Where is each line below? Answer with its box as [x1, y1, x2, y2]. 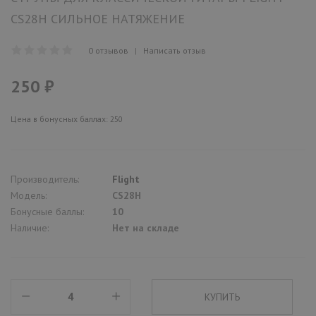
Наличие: [11, 221, 49, 234]
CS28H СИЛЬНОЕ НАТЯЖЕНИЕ [11, 10, 185, 27]
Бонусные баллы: [11, 205, 84, 218]
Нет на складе [112, 221, 179, 234]
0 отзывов [88, 44, 128, 56]
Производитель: [11, 172, 79, 186]
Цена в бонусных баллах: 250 [11, 113, 123, 124]
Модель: [11, 188, 47, 202]
